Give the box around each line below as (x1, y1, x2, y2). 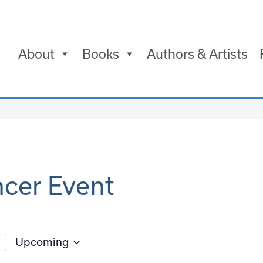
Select (14, 251, 42, 261)
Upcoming (15, 236, 69, 248)
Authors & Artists (147, 47, 248, 61)
